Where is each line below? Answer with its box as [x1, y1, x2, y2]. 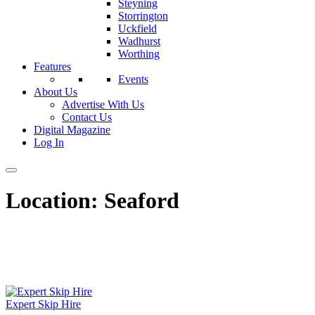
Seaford [104, 188, 179, 214]
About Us [34, 86, 77, 98]
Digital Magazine [34, 124, 110, 136]
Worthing [118, 48, 160, 60]
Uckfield [118, 22, 157, 34]
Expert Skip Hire [6, 297, 81, 310]
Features [34, 60, 71, 72]
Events [118, 73, 148, 85]
